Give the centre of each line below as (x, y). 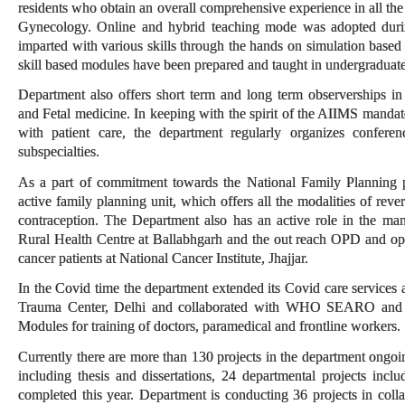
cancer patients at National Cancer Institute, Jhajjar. (163, 258)
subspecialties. (59, 151)
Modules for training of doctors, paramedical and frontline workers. (209, 326)
